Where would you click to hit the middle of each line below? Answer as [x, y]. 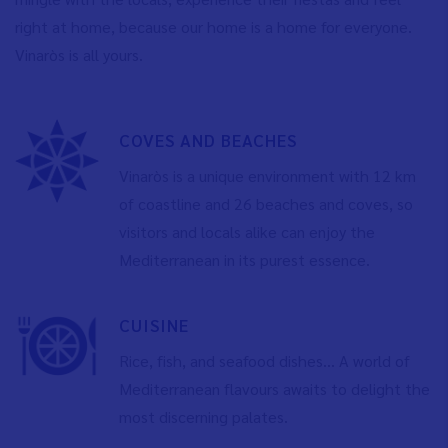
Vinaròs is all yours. [79, 54]
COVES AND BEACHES [207, 140]
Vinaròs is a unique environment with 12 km [267, 175]
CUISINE [153, 325]
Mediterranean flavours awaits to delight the [274, 388]
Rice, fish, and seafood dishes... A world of [264, 360]
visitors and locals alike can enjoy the [246, 231]
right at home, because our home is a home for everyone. [213, 26]
